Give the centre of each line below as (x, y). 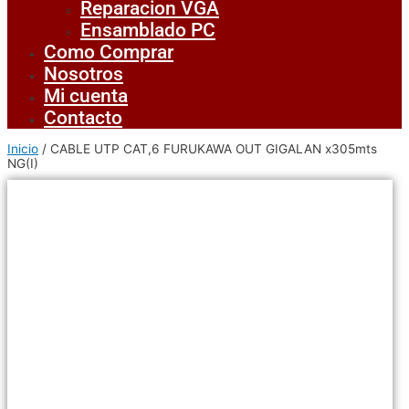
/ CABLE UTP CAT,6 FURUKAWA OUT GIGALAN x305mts (208, 149)
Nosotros (84, 74)
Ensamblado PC (148, 31)
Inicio (23, 149)
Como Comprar (109, 52)
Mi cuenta (86, 96)
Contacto (83, 118)
